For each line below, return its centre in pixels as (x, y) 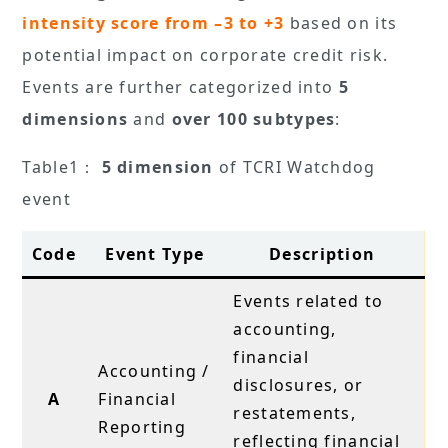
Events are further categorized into (180, 86)
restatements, (295, 412)
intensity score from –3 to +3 (153, 22)
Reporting (145, 426)
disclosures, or (298, 384)
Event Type (155, 253)
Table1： (62, 166)
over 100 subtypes (253, 118)
